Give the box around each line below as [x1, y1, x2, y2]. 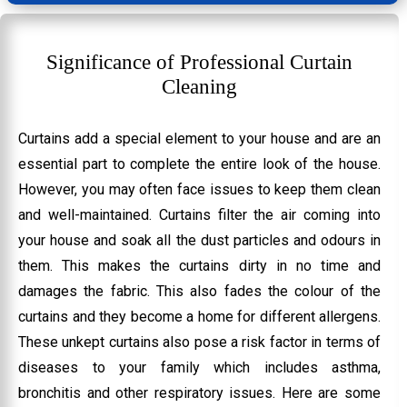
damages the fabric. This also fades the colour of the [18, 282, 382, 300]
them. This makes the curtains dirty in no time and [18, 256, 382, 274]
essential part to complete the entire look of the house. [18, 154, 382, 173]
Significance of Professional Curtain [46, 50, 353, 74]
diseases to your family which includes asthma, [18, 358, 382, 376]
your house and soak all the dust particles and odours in [18, 231, 382, 249]
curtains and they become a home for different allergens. [18, 307, 382, 325]
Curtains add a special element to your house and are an [18, 129, 382, 147]
